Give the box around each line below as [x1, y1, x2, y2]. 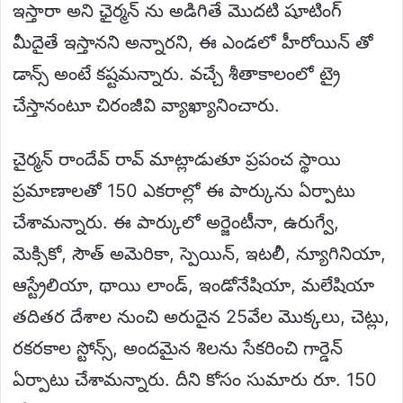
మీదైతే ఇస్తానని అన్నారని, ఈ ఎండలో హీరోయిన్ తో [13, 31, 373, 53]
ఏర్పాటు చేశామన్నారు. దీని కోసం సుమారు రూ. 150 [13, 368, 377, 390]
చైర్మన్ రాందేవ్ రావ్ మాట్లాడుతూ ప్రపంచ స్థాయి [13, 148, 341, 170]
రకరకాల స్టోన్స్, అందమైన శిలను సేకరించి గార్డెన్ [13, 336, 343, 359]
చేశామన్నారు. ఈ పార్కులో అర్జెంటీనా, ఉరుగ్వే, [13, 210, 339, 233]
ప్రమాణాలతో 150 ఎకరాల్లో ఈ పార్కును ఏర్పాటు [13, 179, 355, 201]
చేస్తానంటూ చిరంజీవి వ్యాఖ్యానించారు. [13, 94, 280, 116]
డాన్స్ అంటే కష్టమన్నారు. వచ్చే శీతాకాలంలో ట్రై [13, 62, 340, 85]
